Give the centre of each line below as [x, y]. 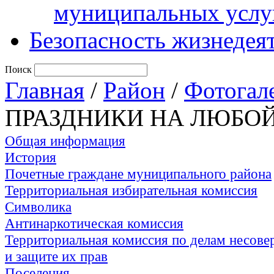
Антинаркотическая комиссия [94, 223]
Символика [38, 207]
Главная [45, 90]
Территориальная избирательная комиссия [131, 190]
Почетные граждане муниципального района [138, 174]
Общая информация [65, 141]
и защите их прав [56, 256]
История [31, 157]
